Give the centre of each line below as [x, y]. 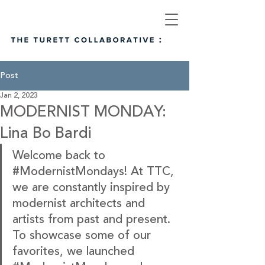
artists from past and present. [93, 219]
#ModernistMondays [68, 171]
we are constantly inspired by [93, 187]
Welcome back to [59, 155]
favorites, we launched [73, 251]
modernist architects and [80, 203]
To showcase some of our [83, 235]
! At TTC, [151, 171]
